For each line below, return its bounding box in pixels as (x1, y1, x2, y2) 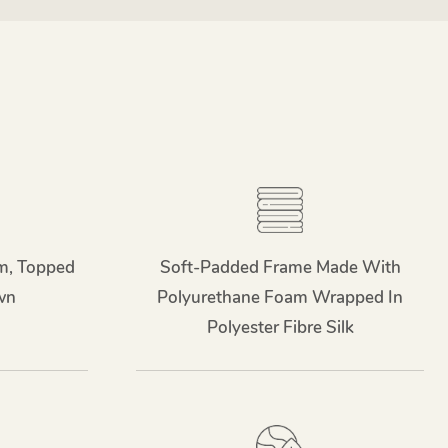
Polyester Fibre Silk (206, 316, 354, 340)
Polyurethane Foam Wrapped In (157, 286, 403, 310)
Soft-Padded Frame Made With (159, 256, 401, 280)
